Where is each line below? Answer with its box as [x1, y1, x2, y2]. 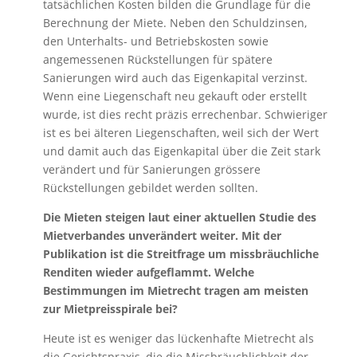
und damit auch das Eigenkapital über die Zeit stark [42, 143, 320, 159]
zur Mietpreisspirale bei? [42, 301, 178, 317]
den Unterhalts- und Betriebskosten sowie [42, 33, 269, 49]
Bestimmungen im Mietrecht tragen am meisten [42, 283, 308, 299]
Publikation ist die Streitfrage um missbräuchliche [42, 246, 319, 262]
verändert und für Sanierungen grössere [42, 162, 261, 178]
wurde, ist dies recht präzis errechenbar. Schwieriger [42, 107, 328, 123]
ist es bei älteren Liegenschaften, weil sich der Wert [42, 125, 319, 141]
